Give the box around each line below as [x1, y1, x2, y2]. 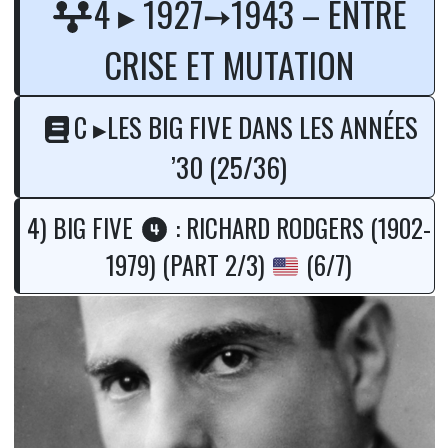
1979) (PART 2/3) [106, 246, 272, 284]
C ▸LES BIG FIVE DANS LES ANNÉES [73, 107, 418, 148]
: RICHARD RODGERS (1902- [170, 209, 432, 247]
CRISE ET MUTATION [104, 39, 354, 91]
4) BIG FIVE [26, 209, 139, 247]
